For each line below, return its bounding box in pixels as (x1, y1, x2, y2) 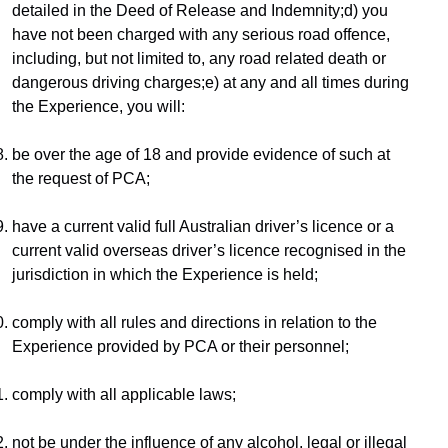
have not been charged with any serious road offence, (12, 26, 390, 44)
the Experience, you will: (12, 98, 185, 116)
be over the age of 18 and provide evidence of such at (12, 146, 390, 164)
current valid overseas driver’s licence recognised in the (12, 242, 406, 260)
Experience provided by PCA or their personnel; (12, 338, 349, 356)
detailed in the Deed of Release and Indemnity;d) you (12, 2, 388, 20)
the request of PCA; (12, 170, 150, 188)
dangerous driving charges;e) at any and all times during (12, 74, 409, 92)
